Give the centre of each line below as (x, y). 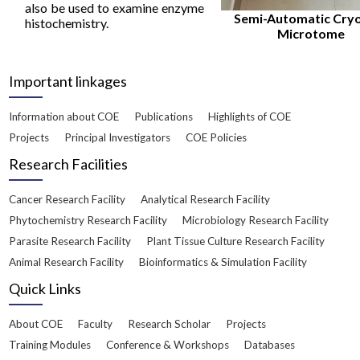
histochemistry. (67, 23)
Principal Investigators (118, 138)
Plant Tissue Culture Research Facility (236, 241)
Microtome (311, 33)
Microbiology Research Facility (256, 221)
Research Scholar (170, 324)
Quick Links (45, 289)
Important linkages (68, 82)
